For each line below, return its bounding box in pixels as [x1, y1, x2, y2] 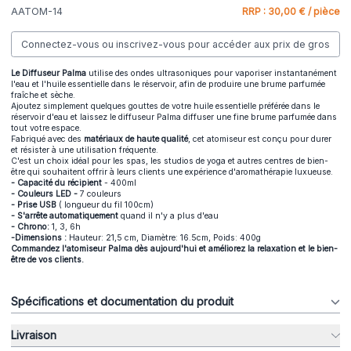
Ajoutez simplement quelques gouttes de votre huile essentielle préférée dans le [11, 101, 320, 112]
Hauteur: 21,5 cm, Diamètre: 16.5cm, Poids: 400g [69, 233, 261, 244]
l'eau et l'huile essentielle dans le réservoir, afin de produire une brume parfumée [11, 79, 325, 90]
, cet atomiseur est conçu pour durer [188, 134, 331, 145]
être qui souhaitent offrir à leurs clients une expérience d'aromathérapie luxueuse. [11, 167, 335, 178]
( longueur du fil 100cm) [59, 200, 154, 211]
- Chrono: [11, 222, 49, 233]
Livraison [11, 328, 56, 342]
